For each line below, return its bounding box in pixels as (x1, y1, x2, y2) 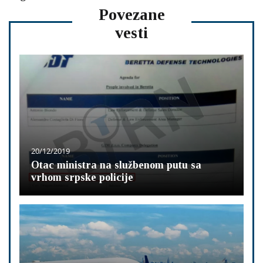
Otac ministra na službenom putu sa (31, 159, 201, 171)
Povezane (98, 5, 165, 23)
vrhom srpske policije (31, 171, 133, 183)
